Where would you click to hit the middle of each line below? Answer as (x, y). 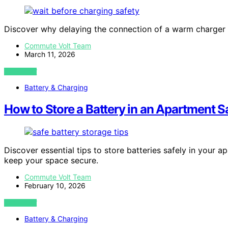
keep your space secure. (51, 160)
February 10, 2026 (55, 185)
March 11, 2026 (50, 54)
